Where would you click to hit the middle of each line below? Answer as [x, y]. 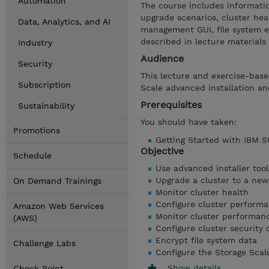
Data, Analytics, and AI [64, 22]
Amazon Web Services [59, 206]
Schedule [32, 156]
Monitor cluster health [202, 192]
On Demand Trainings [57, 181]
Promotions [37, 130]
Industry [35, 43]
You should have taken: [189, 122]
